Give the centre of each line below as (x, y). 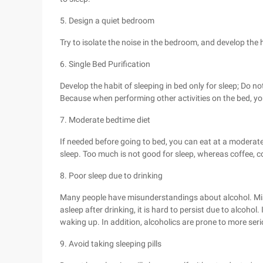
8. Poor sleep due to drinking (111, 176)
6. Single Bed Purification (105, 64)
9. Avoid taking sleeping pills (111, 244)
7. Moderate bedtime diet (105, 120)
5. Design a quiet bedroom (107, 21)
